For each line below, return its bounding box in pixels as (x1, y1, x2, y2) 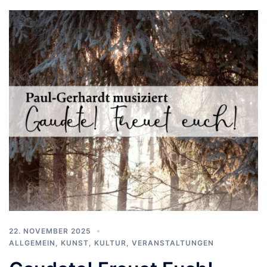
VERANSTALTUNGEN (132, 238, 214, 247)
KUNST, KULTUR (61, 238, 126, 247)
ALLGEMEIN (9, 238, 55, 247)
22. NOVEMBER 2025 (9, 226, 91, 235)
